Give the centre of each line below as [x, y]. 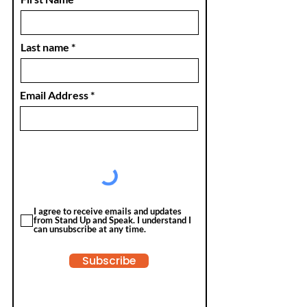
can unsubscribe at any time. [90, 229]
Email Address [54, 95]
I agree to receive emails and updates [108, 211]
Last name [45, 47]
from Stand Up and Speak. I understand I [112, 220]
